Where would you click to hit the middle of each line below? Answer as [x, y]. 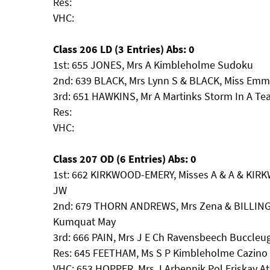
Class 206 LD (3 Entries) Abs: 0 [124, 49]
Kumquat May [84, 221]
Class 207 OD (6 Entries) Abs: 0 [125, 159]
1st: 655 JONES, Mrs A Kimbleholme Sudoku [153, 65]
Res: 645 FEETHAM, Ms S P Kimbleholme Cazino [160, 253]
